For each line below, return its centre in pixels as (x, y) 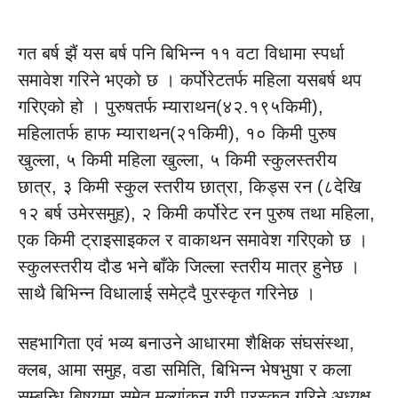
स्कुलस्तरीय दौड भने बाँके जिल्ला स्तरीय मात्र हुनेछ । (189, 267)
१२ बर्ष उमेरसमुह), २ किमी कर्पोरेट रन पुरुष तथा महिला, (196, 213)
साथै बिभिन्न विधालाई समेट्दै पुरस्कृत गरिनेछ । (167, 293)
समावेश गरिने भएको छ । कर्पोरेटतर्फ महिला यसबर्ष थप (190, 80)
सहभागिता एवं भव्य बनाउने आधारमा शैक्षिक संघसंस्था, (186, 343)
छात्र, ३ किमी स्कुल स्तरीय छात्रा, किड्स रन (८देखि (190, 187)
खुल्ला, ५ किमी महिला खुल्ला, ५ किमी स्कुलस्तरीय (177, 160)
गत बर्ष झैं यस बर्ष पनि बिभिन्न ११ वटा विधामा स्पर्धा (181, 53)
